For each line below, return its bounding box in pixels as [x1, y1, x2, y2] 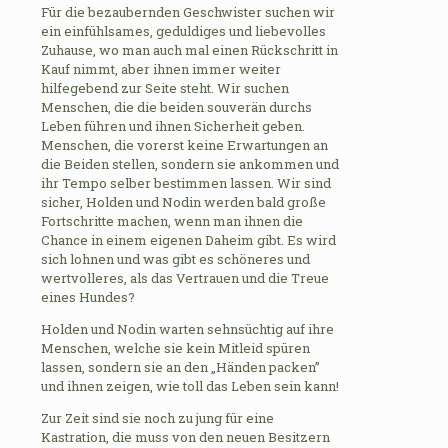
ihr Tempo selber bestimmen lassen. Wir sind [41, 173, 331, 192]
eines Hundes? [41, 287, 135, 306]
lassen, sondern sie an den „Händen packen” [41, 357, 320, 376]
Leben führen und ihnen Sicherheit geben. [41, 116, 305, 135]
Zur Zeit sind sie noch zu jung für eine [41, 408, 274, 427]
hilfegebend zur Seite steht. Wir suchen [41, 78, 289, 97]
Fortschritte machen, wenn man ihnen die [41, 211, 303, 230]
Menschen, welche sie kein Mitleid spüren [41, 338, 310, 357]
